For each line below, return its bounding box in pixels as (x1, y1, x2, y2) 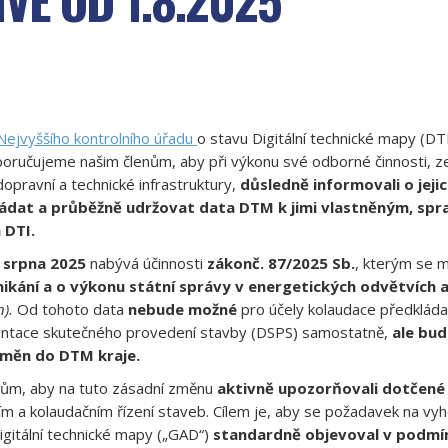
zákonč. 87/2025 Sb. (207, 253, 355, 273)
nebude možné (128, 299, 241, 319)
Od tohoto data (13, 299, 128, 319)
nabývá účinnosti (86, 253, 207, 273)
